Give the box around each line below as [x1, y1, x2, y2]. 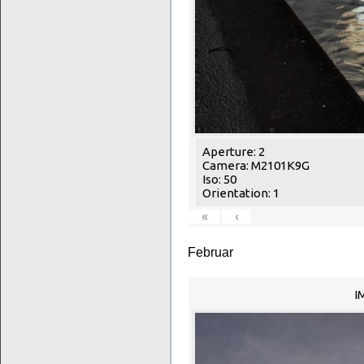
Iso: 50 [202, 171, 236, 186]
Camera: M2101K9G [202, 158, 310, 172]
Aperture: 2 [202, 144, 265, 158]
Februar [188, 244, 233, 259]
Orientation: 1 [202, 185, 279, 200]
